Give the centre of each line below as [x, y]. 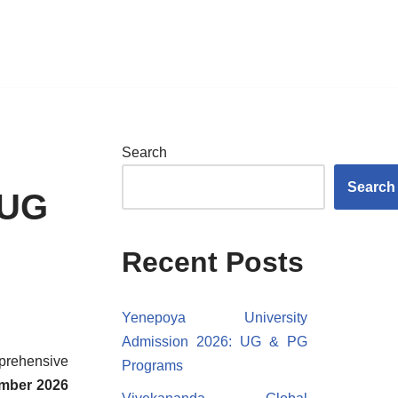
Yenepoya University [214, 318]
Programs [152, 366]
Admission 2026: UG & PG [214, 342]
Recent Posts [212, 262]
